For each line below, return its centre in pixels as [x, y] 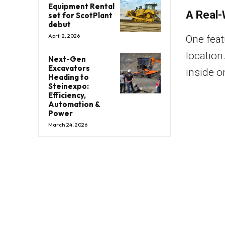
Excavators [69, 68]
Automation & [74, 104]
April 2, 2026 [64, 35]
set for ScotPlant [80, 15]
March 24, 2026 [68, 124]
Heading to [69, 77]
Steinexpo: [69, 86]
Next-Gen [67, 59]
